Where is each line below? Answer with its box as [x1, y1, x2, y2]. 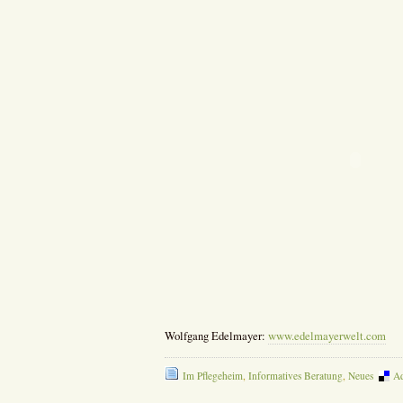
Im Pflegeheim [182, 368, 243, 382]
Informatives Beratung [247, 368, 343, 382]
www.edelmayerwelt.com [267, 328, 386, 345]
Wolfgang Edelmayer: [164, 328, 268, 345]
